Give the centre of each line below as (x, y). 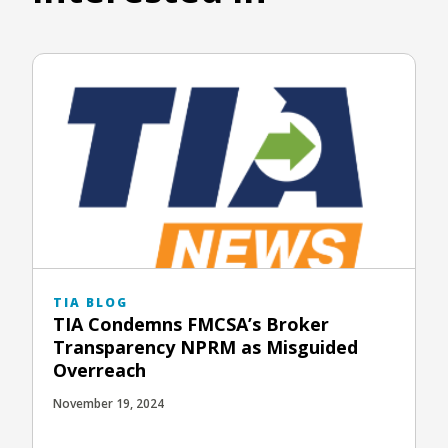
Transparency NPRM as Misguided (205, 347)
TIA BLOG (90, 303)
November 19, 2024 (108, 404)
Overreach (99, 370)
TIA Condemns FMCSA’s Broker (191, 324)
